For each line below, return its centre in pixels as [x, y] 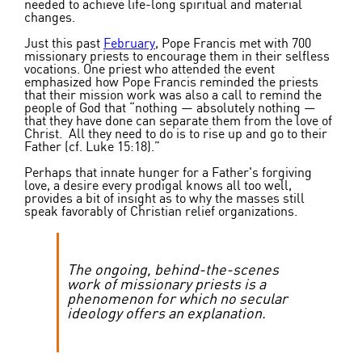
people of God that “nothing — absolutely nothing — [170, 109]
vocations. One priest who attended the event [149, 70]
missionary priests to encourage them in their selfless [177, 57]
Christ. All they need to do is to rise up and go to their [176, 135]
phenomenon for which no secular [177, 300]
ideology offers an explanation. [166, 315]
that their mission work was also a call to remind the [173, 96]
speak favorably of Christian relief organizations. [164, 212]
